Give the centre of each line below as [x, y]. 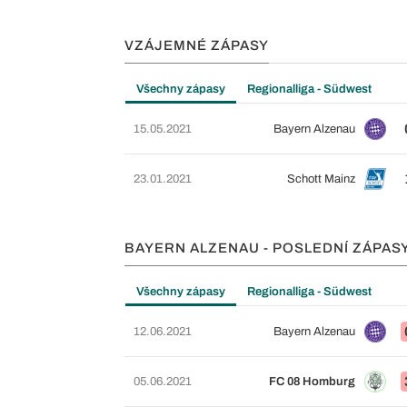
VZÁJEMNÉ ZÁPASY [197, 45]
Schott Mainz [321, 179]
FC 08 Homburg [312, 382]
